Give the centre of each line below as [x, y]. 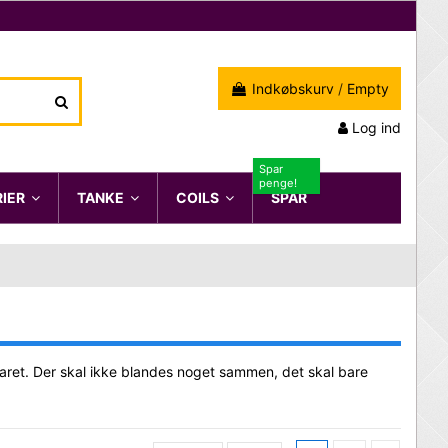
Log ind [376, 127]
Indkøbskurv [293, 88]
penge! [278, 182]
